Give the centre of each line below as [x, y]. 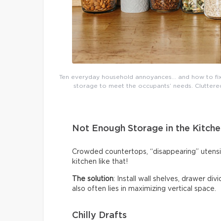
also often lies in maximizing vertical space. [144, 189]
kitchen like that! [100, 162]
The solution [93, 179]
